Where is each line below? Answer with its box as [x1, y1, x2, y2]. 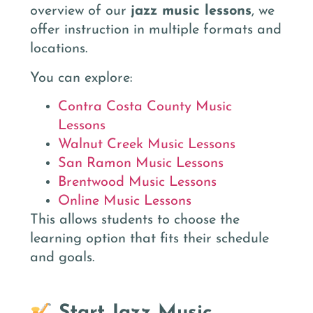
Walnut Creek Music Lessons [58, 137, 235, 152]
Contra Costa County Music [58, 99, 232, 114]
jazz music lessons [131, 4, 252, 19]
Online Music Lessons [58, 194, 191, 208]
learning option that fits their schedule [30, 231, 269, 246]
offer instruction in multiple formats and [30, 23, 282, 38]
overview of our [30, 4, 131, 19]
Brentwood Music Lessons [58, 175, 217, 189]
